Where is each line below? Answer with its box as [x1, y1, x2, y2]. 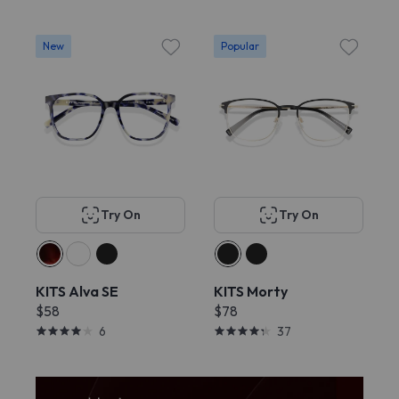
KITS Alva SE [36, 282, 118, 300]
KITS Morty [214, 282, 288, 300]
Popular [221, 39, 259, 53]
